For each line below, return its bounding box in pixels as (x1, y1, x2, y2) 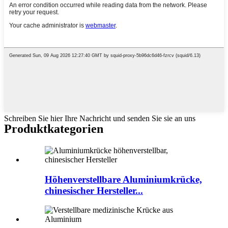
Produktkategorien (4, 122, 103, 135)
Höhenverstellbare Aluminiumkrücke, (45, 174, 202, 185)
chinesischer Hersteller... (45, 185, 143, 196)
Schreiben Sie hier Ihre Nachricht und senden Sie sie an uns (4, 114, 195, 123)
